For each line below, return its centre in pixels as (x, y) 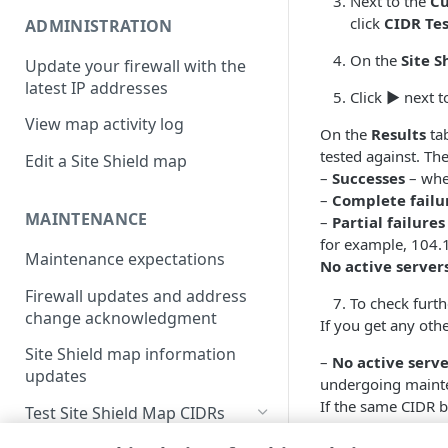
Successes (368, 178)
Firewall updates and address (136, 295)
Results (398, 134)
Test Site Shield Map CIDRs (125, 413)
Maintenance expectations (125, 258)
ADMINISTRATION (99, 25)
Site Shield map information (130, 354)
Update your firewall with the (135, 65)
